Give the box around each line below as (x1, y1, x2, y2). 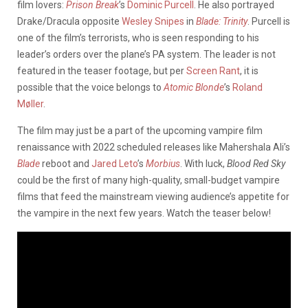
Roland (232, 81, 263, 93)
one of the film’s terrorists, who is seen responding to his (17, 32, 259, 43)
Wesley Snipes (122, 15, 184, 27)
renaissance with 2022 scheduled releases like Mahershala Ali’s (17, 141, 290, 153)
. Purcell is (247, 15, 290, 27)
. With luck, (180, 157, 227, 169)
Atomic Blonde (164, 81, 224, 93)
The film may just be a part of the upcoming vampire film (17, 124, 263, 136)
